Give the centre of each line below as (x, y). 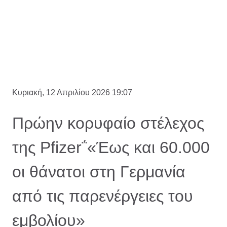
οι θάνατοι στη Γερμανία (99, 172)
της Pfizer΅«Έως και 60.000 (111, 148)
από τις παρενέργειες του (103, 196)
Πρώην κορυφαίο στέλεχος (108, 123)
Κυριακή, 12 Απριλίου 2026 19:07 (72, 93)
